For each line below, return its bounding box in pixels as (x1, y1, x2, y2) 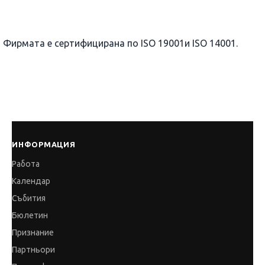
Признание (12, 227, 54, 237)
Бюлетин (12, 210, 48, 220)
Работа (12, 159, 40, 169)
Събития (12, 193, 46, 203)
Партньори (12, 244, 55, 254)
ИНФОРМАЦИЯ (12, 140, 76, 148)
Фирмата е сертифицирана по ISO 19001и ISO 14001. (3, 37, 238, 49)
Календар (12, 176, 50, 186)
